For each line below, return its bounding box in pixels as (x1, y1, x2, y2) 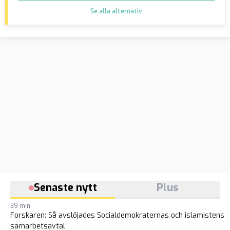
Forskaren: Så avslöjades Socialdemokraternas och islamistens (10, 210, 224, 220)
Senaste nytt (33, 181, 97, 195)
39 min (10, 202, 30, 210)
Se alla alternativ (90, 7, 142, 15)
